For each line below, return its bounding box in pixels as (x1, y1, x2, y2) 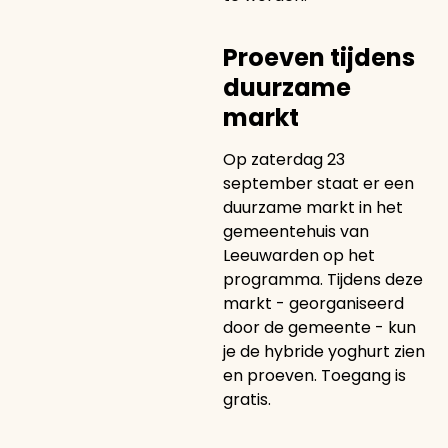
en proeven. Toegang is (222, 363, 406, 387)
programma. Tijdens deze (222, 267, 423, 291)
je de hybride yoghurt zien (222, 339, 425, 363)
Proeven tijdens (222, 40, 415, 74)
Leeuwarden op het (222, 243, 375, 267)
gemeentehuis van (222, 219, 369, 243)
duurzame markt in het (222, 195, 403, 219)
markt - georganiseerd (222, 291, 404, 315)
